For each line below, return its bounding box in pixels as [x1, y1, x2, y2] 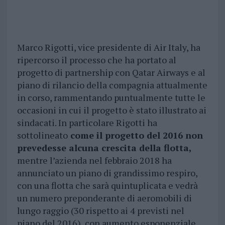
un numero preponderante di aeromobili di [17, 192, 192, 204]
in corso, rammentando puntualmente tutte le [17, 91, 205, 104]
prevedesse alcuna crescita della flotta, [17, 142, 192, 154]
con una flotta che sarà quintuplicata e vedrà [17, 179, 198, 192]
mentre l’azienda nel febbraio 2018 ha [17, 154, 172, 167]
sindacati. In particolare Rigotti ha [17, 117, 157, 129]
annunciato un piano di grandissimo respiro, [17, 167, 197, 179]
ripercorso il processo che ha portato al [17, 54, 176, 66]
